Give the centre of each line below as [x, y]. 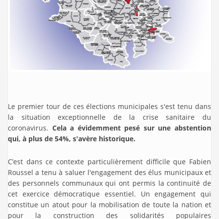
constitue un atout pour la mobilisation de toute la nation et [109, 204]
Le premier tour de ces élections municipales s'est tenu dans [109, 106]
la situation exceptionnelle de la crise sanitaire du [109, 117]
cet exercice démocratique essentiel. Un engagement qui [109, 194]
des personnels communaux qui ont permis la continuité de [109, 183]
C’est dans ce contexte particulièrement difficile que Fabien [109, 161]
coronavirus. [30, 128]
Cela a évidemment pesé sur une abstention [132, 128]
